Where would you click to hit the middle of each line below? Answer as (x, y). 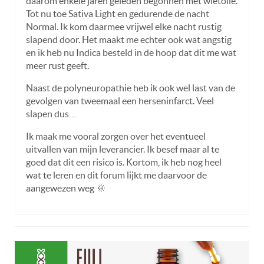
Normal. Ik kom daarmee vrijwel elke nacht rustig (124, 26)
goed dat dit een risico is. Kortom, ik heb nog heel (124, 162)
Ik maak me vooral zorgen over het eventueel (116, 136)
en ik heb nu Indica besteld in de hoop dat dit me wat (131, 52)
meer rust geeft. (57, 65)
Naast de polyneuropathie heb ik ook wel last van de (131, 88)
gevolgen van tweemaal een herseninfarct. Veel (120, 100)
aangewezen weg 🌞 (66, 188)
